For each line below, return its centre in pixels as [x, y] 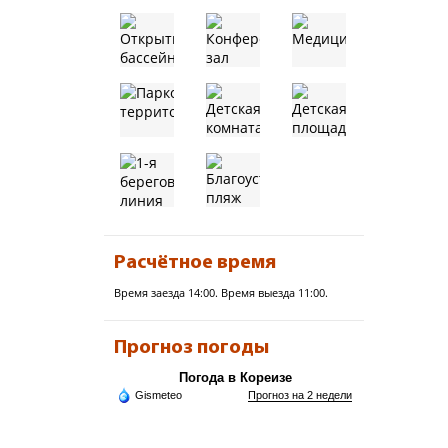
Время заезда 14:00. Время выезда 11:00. [221, 292]
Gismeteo [158, 395]
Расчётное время [195, 263]
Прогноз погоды [191, 348]
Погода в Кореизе [235, 377]
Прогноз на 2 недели [300, 395]
